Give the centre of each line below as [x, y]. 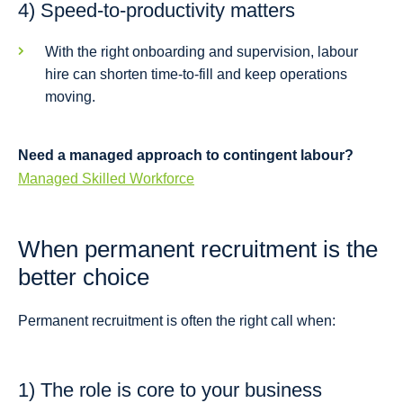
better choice [84, 278]
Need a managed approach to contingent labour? [186, 156]
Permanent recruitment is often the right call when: [177, 321]
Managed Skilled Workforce [106, 179]
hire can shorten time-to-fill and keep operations [196, 75]
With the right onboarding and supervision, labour [201, 52]
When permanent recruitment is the [198, 250]
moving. [70, 97]
